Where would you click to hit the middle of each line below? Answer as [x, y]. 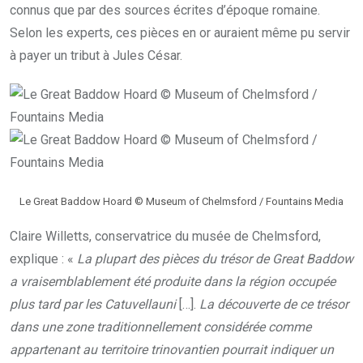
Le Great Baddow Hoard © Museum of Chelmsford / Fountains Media [181, 201]
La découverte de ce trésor [274, 304]
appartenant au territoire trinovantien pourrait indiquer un [172, 349]
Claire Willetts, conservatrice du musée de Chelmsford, [165, 236]
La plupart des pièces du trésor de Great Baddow [214, 258]
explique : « [42, 258]
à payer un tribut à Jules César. [96, 55]
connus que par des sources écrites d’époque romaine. [165, 10]
